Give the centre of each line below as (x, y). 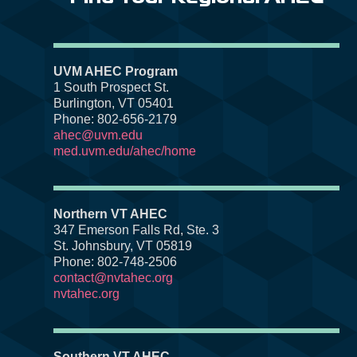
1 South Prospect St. (112, 87)
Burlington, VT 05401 (114, 103)
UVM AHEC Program (116, 71)
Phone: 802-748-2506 (116, 261)
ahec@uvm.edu (98, 135)
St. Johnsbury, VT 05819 (123, 245)
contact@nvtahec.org (114, 277)
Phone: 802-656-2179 (116, 119)
